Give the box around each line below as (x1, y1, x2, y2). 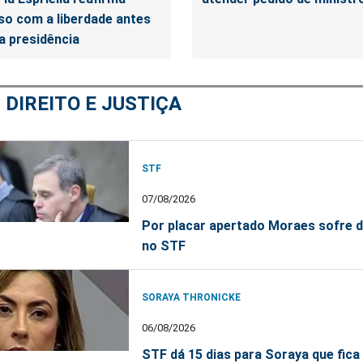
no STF (142, 237, 186, 254)
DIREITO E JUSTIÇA (6, 92, 181, 115)
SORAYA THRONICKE (142, 291, 241, 303)
